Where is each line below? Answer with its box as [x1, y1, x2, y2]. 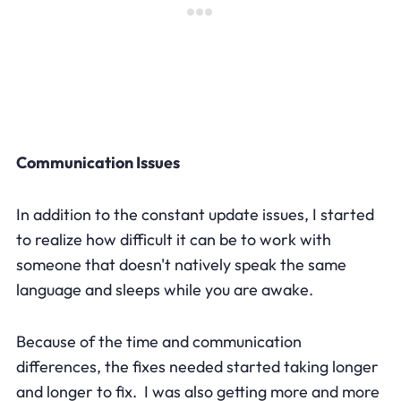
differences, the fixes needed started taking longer [15, 355, 379, 377]
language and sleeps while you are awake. [15, 278, 313, 300]
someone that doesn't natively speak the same [15, 253, 346, 275]
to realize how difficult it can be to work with [15, 228, 331, 250]
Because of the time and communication [15, 330, 302, 352]
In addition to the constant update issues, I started [15, 203, 374, 225]
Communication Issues [15, 151, 180, 173]
